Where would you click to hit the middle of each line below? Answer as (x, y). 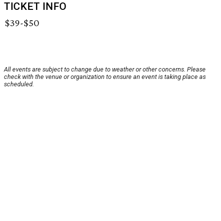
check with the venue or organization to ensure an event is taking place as (105, 77)
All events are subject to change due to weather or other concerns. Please (105, 70)
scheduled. (19, 84)
